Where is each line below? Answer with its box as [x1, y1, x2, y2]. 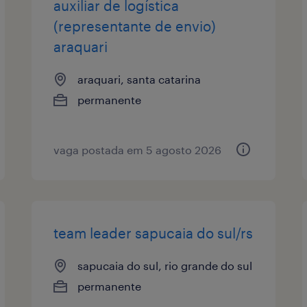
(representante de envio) [53, 17, 217, 34]
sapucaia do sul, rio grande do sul [77, 258, 253, 272]
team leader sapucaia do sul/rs [53, 224, 254, 241]
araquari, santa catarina [77, 72, 201, 86]
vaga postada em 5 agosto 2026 [53, 143, 222, 156]
